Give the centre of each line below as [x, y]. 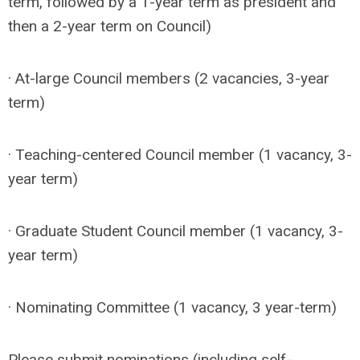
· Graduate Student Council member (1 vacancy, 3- [176, 231]
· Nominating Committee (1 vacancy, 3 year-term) [172, 307]
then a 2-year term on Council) [110, 26]
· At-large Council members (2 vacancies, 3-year [169, 78]
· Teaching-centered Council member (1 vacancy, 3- [180, 155]
